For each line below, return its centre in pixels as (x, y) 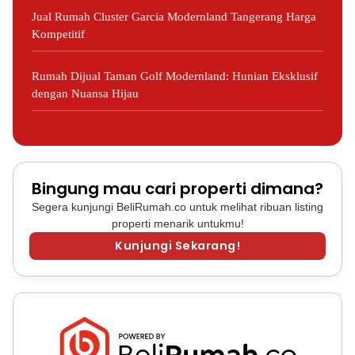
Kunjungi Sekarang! (177, 246)
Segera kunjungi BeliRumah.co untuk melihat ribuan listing (177, 207)
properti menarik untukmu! (177, 223)
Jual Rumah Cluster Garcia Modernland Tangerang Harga (174, 17)
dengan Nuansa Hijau (85, 94)
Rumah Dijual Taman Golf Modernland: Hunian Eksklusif (175, 76)
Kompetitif (58, 34)
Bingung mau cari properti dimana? (177, 189)
